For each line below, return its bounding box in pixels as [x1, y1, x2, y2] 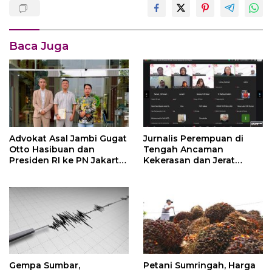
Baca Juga [9, 39, 69, 53]
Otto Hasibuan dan [9, 143, 95, 155]
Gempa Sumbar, [9, 259, 80, 271]
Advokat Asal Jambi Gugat [9, 132, 127, 144]
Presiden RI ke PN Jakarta [9, 154, 124, 166]
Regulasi [143, 165, 182, 177]
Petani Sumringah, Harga [143, 259, 256, 271]
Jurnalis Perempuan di [143, 132, 243, 144]
